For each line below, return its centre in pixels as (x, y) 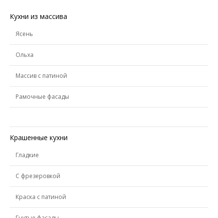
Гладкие (27, 155)
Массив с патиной (41, 76)
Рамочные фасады (42, 97)
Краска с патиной (41, 197)
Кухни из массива (38, 16)
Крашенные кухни (39, 137)
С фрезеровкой (38, 176)
